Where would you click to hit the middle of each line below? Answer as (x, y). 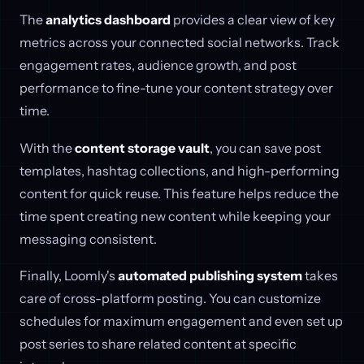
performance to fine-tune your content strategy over (176, 88)
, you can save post (265, 147)
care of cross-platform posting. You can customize (170, 299)
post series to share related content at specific (158, 344)
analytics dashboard (108, 20)
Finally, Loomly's (69, 276)
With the (47, 147)
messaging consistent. (88, 238)
